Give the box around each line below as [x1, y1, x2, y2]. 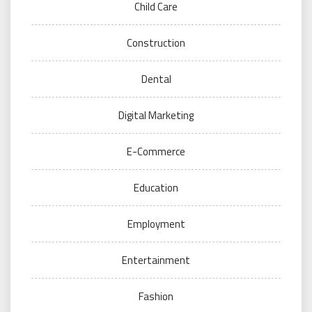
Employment [127, 216, 185, 233]
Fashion [139, 288, 173, 305]
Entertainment [122, 252, 190, 269]
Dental [141, 71, 171, 88]
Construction [127, 35, 185, 52]
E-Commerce [127, 143, 185, 160]
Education [134, 180, 178, 196]
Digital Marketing [118, 107, 194, 124]
